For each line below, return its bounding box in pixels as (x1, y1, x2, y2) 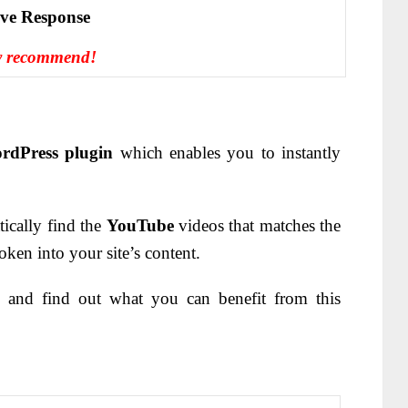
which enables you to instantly (113, 143, 342, 163)
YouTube (106, 216, 174, 236)
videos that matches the (173, 216, 342, 236)
